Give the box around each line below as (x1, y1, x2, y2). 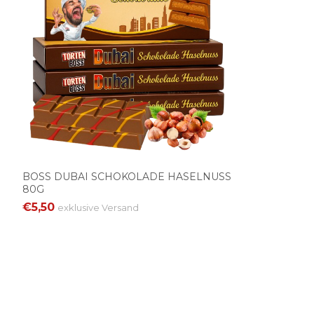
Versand (102, 201, 139, 213)
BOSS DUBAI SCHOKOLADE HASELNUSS (22, 170, 231, 183)
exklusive (57, 201, 102, 213)
